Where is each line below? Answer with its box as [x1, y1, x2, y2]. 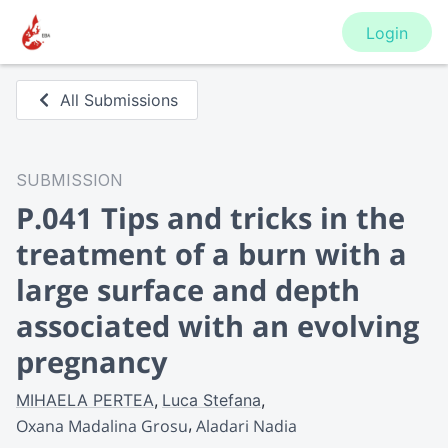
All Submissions [60, 90, 179, 110]
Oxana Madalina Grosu [16, 414, 188, 437]
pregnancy [16, 342, 168, 381]
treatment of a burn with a [16, 234, 407, 273]
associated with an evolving [16, 306, 419, 345]
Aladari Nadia [196, 414, 297, 437]
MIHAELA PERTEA [16, 390, 154, 410]
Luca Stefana [162, 390, 261, 410]
